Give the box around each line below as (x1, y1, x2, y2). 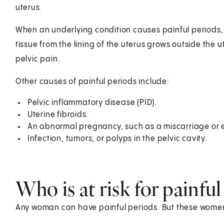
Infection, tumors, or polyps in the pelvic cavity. (27, 134, 207, 143)
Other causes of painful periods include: (15, 77, 169, 86)
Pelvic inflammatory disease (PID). (27, 98, 157, 107)
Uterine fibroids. (27, 110, 89, 119)
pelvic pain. (15, 54, 60, 63)
